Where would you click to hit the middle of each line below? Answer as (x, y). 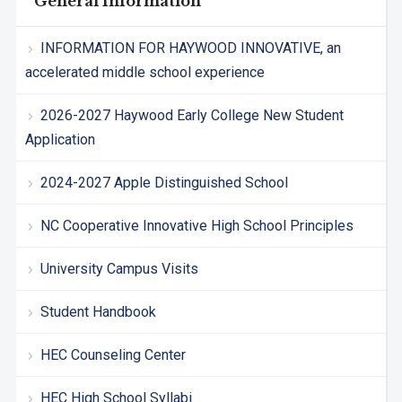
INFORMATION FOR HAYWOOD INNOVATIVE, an (190, 48)
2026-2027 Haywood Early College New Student (192, 116)
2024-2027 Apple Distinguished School (164, 183)
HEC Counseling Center (113, 355)
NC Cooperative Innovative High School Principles (197, 226)
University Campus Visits (119, 269)
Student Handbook (98, 312)
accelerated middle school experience (144, 73)
